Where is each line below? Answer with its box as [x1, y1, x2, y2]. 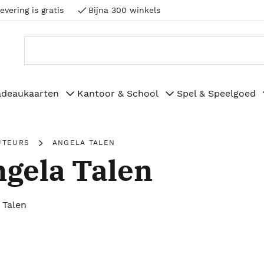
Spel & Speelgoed [177, 87, 256, 99]
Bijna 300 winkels [88, 5, 160, 15]
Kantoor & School [77, 87, 159, 99]
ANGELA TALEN [52, 138, 115, 147]
